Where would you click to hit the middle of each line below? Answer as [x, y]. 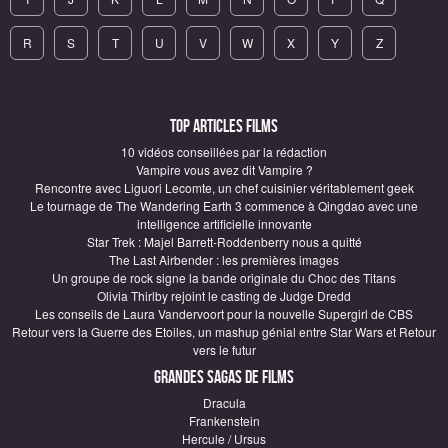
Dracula [224, 402]
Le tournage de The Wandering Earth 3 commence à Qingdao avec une [224, 205]
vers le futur [224, 349]
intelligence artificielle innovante [224, 223]
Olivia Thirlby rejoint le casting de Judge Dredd [224, 295]
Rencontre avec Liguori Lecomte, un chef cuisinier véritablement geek [224, 187]
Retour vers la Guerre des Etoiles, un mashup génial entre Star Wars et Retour [224, 331]
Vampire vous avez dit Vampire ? [224, 169]
